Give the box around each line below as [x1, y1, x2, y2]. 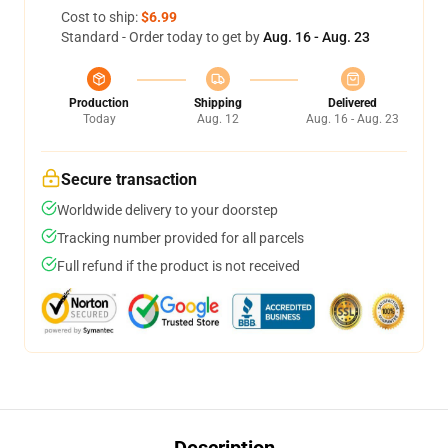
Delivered [328, 96, 377, 110]
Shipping [193, 96, 242, 110]
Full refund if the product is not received [57, 258, 300, 274]
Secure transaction [61, 170, 197, 189]
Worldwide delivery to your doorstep [57, 202, 278, 218]
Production [69, 96, 129, 110]
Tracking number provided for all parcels [57, 230, 304, 246]
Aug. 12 [196, 112, 239, 126]
